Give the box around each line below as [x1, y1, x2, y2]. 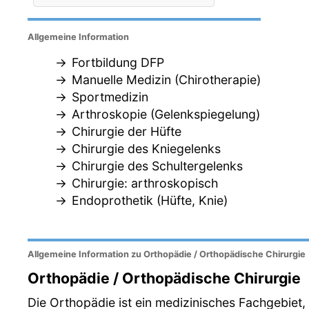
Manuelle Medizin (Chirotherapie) [72, 72, 261, 88]
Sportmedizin [72, 90, 148, 105]
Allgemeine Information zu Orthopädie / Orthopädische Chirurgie [28, 249, 306, 260]
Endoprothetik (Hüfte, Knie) [72, 193, 228, 208]
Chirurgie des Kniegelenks [72, 141, 221, 157]
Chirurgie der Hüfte [72, 124, 181, 139]
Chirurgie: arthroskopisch [72, 176, 218, 191]
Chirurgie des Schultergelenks [72, 159, 243, 174]
